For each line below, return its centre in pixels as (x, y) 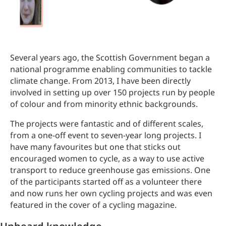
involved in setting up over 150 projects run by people (112, 92)
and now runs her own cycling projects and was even (111, 193)
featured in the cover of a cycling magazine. (93, 205)
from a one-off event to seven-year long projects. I (106, 135)
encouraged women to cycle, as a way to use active (107, 158)
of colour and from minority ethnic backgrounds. (104, 104)
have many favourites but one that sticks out (95, 147)
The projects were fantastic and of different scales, (107, 124)
